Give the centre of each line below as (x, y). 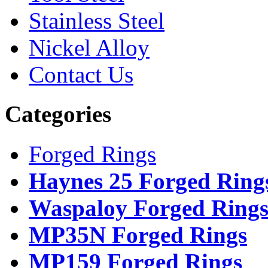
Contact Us (81, 74)
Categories (58, 114)
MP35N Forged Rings (138, 234)
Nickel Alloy (89, 48)
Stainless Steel (97, 21)
